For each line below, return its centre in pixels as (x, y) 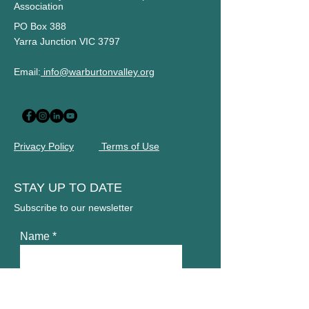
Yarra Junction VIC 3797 (67, 41)
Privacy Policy (44, 146)
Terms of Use (129, 146)
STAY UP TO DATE (68, 188)
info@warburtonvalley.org (98, 72)
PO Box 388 (40, 26)
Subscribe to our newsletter (73, 208)
